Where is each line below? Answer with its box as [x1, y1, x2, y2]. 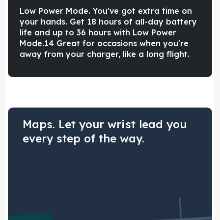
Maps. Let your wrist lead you [23, 117, 187, 131]
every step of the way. [23, 131, 144, 145]
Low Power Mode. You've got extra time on [20, 5, 192, 16]
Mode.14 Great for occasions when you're [20, 38, 189, 48]
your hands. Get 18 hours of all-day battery [20, 16, 197, 27]
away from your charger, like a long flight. [20, 49, 190, 59]
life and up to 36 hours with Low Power [20, 27, 176, 37]
